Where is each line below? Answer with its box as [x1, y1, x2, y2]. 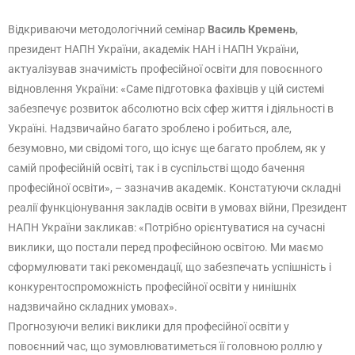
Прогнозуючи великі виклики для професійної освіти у [8, 320, 289, 333]
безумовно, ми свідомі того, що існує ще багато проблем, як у [8, 142, 326, 155]
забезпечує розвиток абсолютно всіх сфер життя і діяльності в [8, 102, 334, 115]
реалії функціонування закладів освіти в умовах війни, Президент [8, 201, 347, 214]
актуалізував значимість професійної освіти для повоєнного [8, 63, 323, 75]
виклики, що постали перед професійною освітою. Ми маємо [8, 241, 323, 254]
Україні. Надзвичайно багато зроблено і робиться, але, [8, 122, 292, 135]
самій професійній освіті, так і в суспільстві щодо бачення [8, 162, 305, 174]
